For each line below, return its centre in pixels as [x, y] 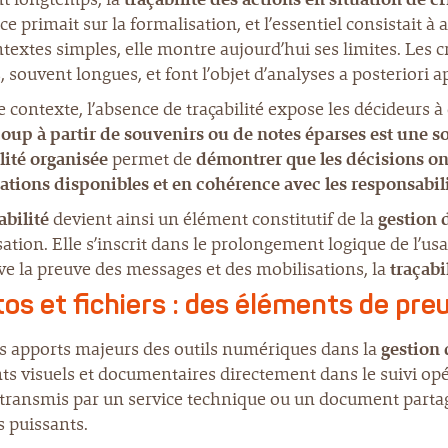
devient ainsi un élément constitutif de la [213, 219]
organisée [69, 159]
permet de [152, 159]
